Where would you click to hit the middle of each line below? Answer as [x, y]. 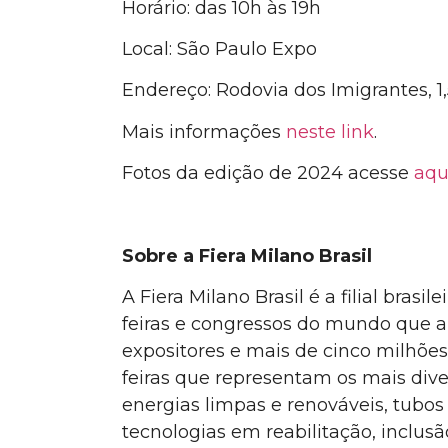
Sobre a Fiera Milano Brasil [247, 255]
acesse [378, 173]
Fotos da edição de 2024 [232, 173]
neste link [330, 131]
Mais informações [204, 131]
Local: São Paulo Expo [219, 48]
